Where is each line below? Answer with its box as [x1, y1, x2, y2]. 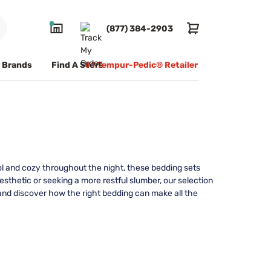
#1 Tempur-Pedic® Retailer [85, 59, 198, 70]
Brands [2, 59, 32, 70]
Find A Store [51, 59, 103, 70]
